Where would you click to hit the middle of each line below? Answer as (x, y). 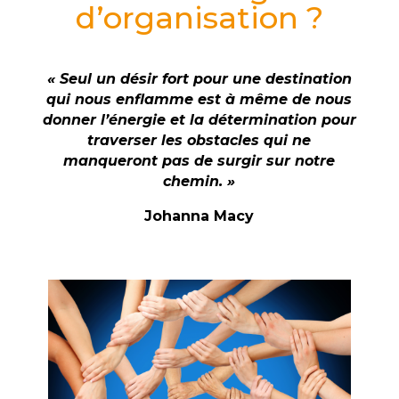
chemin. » (199, 182)
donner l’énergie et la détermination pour (199, 120)
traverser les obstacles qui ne (199, 141)
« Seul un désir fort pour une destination (199, 79)
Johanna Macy (199, 216)
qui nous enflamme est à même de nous (199, 100)
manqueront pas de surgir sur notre (199, 161)
